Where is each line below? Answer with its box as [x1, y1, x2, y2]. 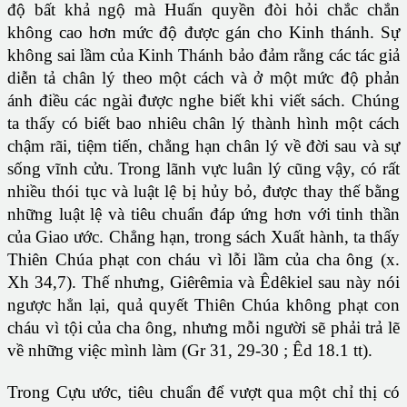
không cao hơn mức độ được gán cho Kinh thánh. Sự [7, 23, 400, 43]
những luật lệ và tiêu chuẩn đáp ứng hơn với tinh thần [7, 204, 400, 224]
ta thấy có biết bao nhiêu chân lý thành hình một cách [7, 114, 400, 134]
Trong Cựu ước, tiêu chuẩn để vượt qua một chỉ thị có [7, 382, 400, 402]
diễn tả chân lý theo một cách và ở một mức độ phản [7, 68, 400, 88]
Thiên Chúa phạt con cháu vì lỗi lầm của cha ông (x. [7, 250, 400, 270]
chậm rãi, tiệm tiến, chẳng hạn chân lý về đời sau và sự [7, 136, 400, 156]
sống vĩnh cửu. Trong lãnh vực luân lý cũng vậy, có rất [7, 159, 400, 179]
